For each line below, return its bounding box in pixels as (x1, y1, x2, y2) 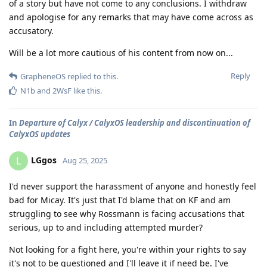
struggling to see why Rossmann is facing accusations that (9, 207, 244, 219)
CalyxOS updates (9, 128, 70, 139)
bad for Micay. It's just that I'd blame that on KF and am (9, 194, 231, 206)
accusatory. (9, 24, 54, 36)
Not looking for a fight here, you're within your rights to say (9, 243, 246, 255)
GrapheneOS (20, 70, 66, 82)
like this (72, 85, 100, 96)
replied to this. (66, 70, 118, 82)
